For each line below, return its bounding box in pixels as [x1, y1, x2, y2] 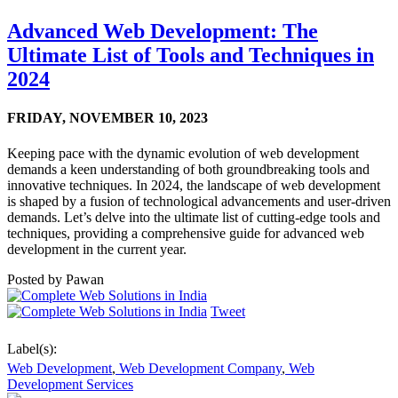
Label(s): [7, 340, 57, 356]
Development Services [7, 376, 133, 392]
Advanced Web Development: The [7, 20, 318, 44]
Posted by [7, 271, 62, 287]
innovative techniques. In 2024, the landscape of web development [7, 177, 380, 193]
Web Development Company [115, 360, 282, 376]
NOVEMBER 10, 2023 [69, 110, 208, 126]
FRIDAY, [7, 110, 66, 126]
